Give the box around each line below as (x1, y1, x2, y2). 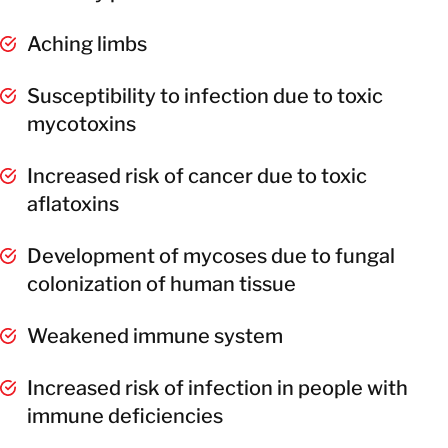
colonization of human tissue (27, 271, 296, 296)
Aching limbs (27, 31, 147, 56)
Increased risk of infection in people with (27, 375, 408, 400)
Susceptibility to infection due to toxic (27, 83, 383, 108)
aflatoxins (27, 191, 119, 216)
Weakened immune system (27, 323, 283, 348)
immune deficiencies (27, 403, 223, 428)
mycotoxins (27, 111, 136, 136)
